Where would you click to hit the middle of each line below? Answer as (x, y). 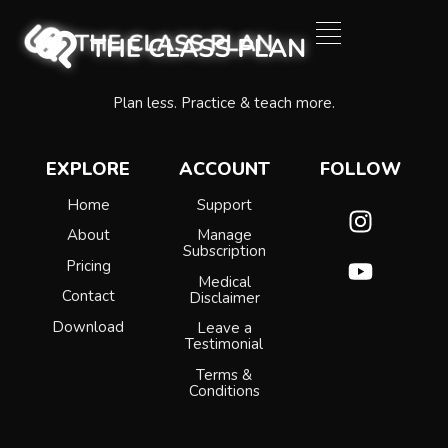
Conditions (224, 390)
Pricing (88, 265)
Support (224, 204)
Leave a (224, 328)
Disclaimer (224, 297)
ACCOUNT (224, 168)
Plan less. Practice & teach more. (224, 103)
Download (88, 326)
